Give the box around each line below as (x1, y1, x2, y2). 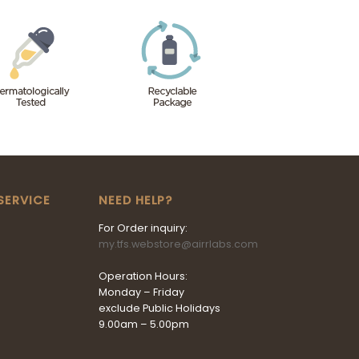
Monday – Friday (99, 284, 184, 299)
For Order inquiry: (99, 220, 188, 235)
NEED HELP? (99, 192, 172, 208)
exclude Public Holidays (99, 301, 220, 315)
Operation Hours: (99, 268, 188, 283)
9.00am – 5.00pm (99, 317, 189, 331)
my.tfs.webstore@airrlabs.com (99, 236, 258, 251)
